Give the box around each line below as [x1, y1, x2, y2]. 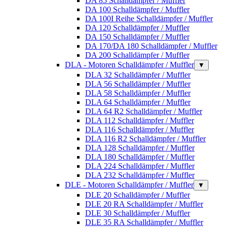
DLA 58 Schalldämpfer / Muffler [85, 88, 191, 97]
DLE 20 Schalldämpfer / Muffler [85, 190, 190, 199]
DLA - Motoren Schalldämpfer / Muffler [65, 60, 194, 69]
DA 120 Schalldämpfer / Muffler [85, 23, 190, 32]
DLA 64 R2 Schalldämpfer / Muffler [85, 106, 202, 116]
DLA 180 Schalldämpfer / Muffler [85, 152, 195, 161]
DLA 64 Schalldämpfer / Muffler [85, 97, 191, 106]
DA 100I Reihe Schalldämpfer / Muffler [85, 14, 213, 23]
